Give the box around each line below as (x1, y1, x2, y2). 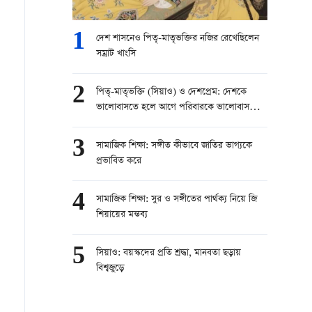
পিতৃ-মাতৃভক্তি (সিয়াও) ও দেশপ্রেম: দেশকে (96, 85, 247, 100)
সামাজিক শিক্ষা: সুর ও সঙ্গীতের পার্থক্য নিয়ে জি (96, 192, 257, 207)
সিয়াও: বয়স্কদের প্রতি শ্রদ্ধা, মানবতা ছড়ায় (96, 246, 241, 260)
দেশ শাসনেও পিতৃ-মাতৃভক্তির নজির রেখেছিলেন (96, 31, 259, 46)
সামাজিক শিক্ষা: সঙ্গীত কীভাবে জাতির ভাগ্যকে (96, 139, 252, 153)
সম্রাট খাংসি (96, 47, 136, 61)
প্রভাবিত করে (96, 154, 141, 169)
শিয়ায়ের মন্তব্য (96, 208, 148, 222)
